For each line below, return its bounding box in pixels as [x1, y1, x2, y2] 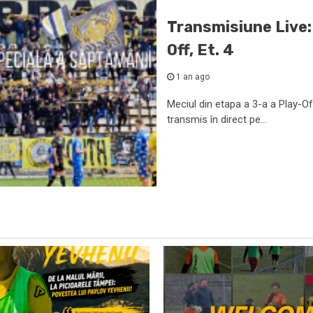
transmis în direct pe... [167, 113, 267, 126]
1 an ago [174, 72, 210, 82]
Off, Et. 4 [167, 41, 234, 59]
